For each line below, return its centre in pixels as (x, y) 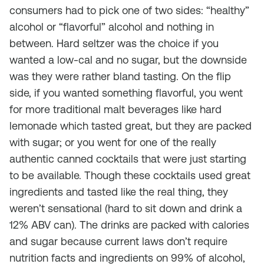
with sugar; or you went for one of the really (113, 142)
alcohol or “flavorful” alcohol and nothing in (112, 27)
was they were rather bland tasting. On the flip (120, 76)
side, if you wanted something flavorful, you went (126, 93)
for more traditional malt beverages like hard (115, 109)
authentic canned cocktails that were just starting (128, 159)
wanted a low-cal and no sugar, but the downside (128, 60)
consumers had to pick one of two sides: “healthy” (129, 10)
